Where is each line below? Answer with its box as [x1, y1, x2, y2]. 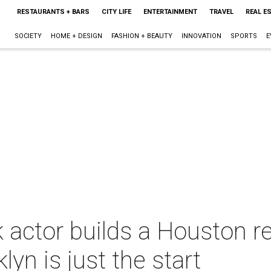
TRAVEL [209, 8, 233, 16]
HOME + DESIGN [50, 32, 102, 40]
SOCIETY [14, 32, 42, 40]
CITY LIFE [101, 8, 131, 16]
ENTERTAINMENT [143, 8, 197, 16]
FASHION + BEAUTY [111, 32, 172, 40]
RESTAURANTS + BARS [16, 8, 90, 16]
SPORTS [230, 32, 257, 40]
